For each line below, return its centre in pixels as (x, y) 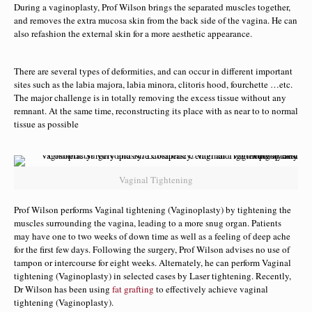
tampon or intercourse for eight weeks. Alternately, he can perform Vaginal (153, 263)
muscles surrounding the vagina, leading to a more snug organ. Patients (148, 223)
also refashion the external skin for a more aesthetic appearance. (133, 33)
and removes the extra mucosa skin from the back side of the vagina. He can (156, 20)
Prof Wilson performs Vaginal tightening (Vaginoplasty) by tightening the (153, 210)
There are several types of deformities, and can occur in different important (153, 71)
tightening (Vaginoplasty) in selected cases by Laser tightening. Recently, (153, 276)
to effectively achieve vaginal (212, 289)
